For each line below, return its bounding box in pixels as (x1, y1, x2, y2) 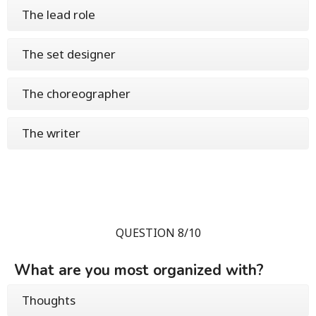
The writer (22, 124, 80, 141)
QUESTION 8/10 (115, 224, 201, 241)
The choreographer (22, 85, 130, 102)
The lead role (22, 6, 95, 23)
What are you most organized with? (14, 260, 264, 280)
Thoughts (22, 291, 75, 308)
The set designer (22, 45, 116, 62)
